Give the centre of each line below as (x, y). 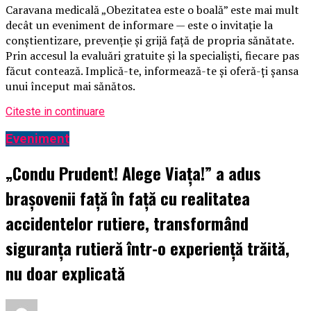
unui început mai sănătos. (70, 86)
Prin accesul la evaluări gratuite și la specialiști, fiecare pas (152, 56)
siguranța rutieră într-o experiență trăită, (148, 247)
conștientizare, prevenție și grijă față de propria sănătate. (150, 41)
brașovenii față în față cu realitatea (128, 197)
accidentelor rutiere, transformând (127, 222)
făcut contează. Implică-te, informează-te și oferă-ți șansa (152, 71)
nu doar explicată (65, 272)
